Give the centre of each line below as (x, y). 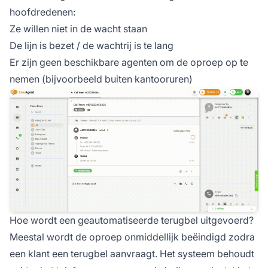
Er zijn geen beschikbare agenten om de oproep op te (129, 62)
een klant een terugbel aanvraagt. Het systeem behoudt (132, 254)
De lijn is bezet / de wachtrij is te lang (92, 45)
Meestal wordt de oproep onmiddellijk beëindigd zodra (132, 237)
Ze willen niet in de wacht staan (78, 28)
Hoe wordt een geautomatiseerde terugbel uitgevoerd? (132, 220)
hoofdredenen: (42, 12)
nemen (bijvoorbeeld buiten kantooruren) (101, 79)
